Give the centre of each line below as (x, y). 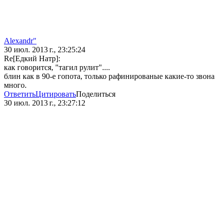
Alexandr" (20, 41)
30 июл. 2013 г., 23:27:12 (45, 103)
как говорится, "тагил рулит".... (57, 68)
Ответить (20, 94)
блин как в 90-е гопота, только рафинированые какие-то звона (109, 76)
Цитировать (56, 94)
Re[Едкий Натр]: (32, 59)
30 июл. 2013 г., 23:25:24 (45, 50)
